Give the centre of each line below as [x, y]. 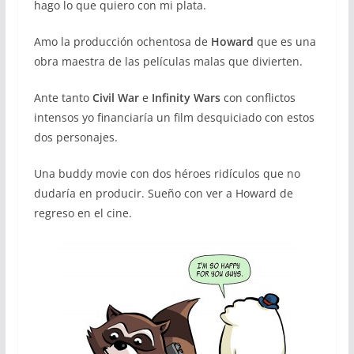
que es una [284, 41]
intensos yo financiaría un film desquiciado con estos [174, 117]
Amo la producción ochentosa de [121, 41]
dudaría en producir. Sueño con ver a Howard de [163, 193]
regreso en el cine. [83, 213]
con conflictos [258, 97]
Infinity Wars [186, 97]
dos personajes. [75, 137]
